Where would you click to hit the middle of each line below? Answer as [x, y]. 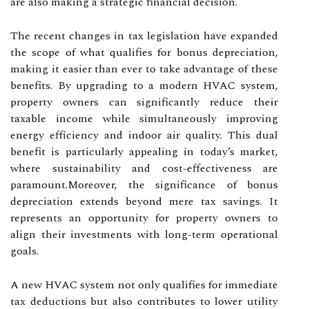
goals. [24, 251]
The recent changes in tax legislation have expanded [144, 36]
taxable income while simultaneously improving [144, 118]
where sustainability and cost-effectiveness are [144, 168]
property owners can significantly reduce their [144, 102]
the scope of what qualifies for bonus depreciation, [144, 52]
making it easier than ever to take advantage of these [144, 69]
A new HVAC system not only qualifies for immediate [144, 285]
